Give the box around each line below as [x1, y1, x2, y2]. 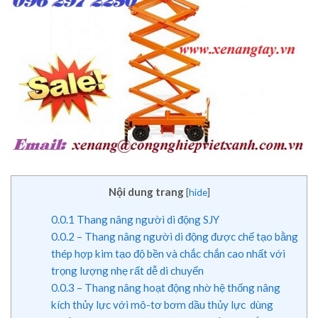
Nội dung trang [108, 185, 184, 199]
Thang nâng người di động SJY [74, 213, 219, 226]
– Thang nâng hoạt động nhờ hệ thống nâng [74, 281, 280, 295]
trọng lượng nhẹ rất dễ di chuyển [50, 264, 204, 278]
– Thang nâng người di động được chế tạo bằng [74, 230, 298, 243]
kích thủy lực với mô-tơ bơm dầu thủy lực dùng [50, 298, 273, 312]
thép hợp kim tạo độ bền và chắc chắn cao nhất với [50, 247, 285, 261]
